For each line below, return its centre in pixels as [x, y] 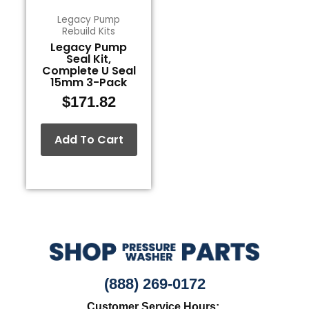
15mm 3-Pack [89, 83]
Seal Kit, [89, 59]
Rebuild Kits [89, 31]
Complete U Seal [89, 71]
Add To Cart [89, 140]
